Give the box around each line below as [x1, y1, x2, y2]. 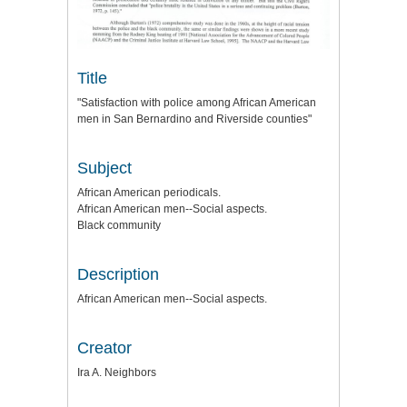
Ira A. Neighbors [77, 366, 156, 380]
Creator [77, 339, 132, 358]
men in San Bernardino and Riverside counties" [77, 113, 312, 126]
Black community [77, 219, 161, 233]
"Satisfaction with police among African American [77, 96, 316, 110]
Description [77, 265, 159, 284]
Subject [77, 159, 132, 178]
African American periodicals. [77, 186, 221, 200]
